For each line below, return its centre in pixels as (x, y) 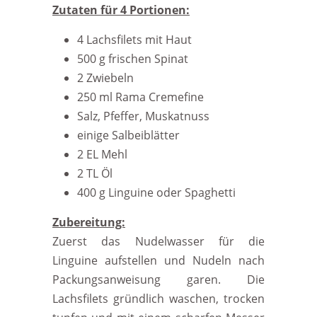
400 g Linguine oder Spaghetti (156, 192)
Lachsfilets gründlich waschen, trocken (158, 299)
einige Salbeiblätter (128, 135)
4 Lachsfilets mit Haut (134, 40)
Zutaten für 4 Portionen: (121, 10)
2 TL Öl (95, 173)
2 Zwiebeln (105, 78)
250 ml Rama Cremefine (140, 97)
